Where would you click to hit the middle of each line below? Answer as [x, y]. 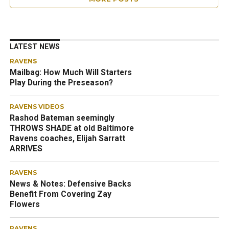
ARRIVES [26, 148]
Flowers [25, 204]
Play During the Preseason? [61, 83]
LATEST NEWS [35, 47]
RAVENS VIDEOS [37, 107]
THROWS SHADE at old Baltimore [72, 128]
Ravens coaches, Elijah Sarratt [67, 138]
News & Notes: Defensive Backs [70, 184]
